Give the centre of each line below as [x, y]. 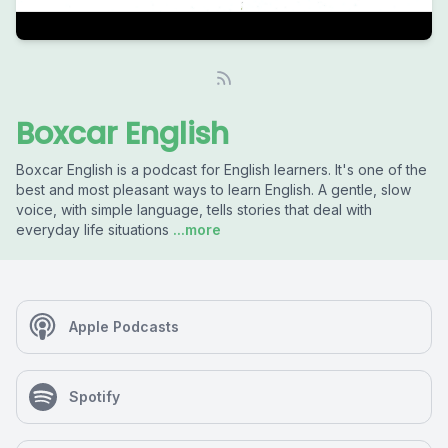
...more [195, 229]
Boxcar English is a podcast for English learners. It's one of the [221, 169]
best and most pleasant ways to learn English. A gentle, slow [213, 189]
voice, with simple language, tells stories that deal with [194, 209]
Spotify [94, 396]
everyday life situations [92, 229]
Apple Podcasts [124, 326]
